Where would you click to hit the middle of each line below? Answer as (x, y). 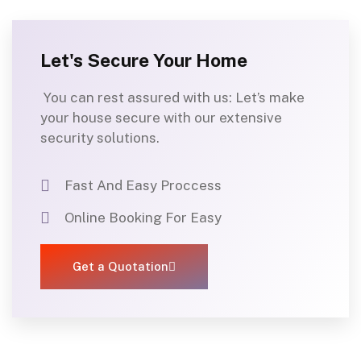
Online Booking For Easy (143, 218)
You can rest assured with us (135, 98)
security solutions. (100, 138)
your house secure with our (130, 118)
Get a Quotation (120, 267)
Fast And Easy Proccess (143, 186)
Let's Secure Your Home (144, 60)
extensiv (247, 118)
